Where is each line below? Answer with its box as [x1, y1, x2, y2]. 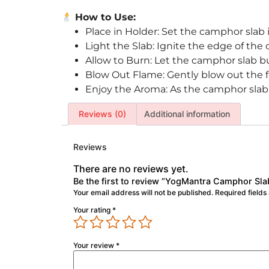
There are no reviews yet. [73, 163, 189, 175]
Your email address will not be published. [73, 188, 213, 198]
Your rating [73, 205, 112, 215]
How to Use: [72, 11, 136, 23]
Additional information [144, 109, 231, 119]
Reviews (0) [78, 109, 126, 119]
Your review [73, 241, 116, 250]
